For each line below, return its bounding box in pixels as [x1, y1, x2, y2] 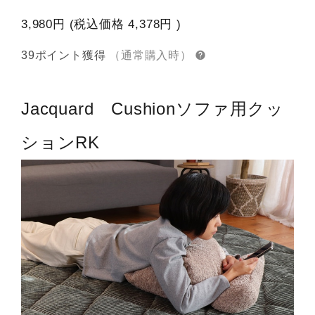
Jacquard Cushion [21, 99, 176, 119]
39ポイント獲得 [21, 49, 106, 62]
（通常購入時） [109, 49, 192, 62]
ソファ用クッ [175, 99, 284, 119]
